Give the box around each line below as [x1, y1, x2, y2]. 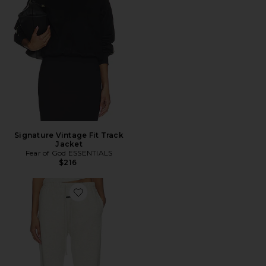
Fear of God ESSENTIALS [25, 148, 113, 157]
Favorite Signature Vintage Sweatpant [78, 195, 210, 204]
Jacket [55, 140, 83, 148]
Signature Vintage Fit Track [14, 131, 123, 140]
